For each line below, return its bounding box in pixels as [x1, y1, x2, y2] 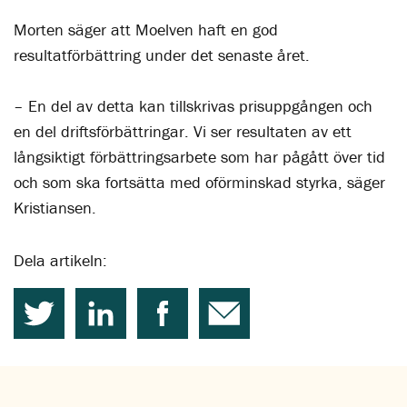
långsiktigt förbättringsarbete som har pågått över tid [14, 146, 385, 167]
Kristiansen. [14, 197, 96, 218]
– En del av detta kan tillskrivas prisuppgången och [14, 95, 372, 116]
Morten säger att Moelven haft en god [14, 19, 278, 40]
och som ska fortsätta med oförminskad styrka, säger [14, 172, 385, 193]
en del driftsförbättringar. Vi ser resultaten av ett [14, 121, 352, 142]
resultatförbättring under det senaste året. [14, 45, 314, 65]
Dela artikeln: [14, 250, 107, 271]
